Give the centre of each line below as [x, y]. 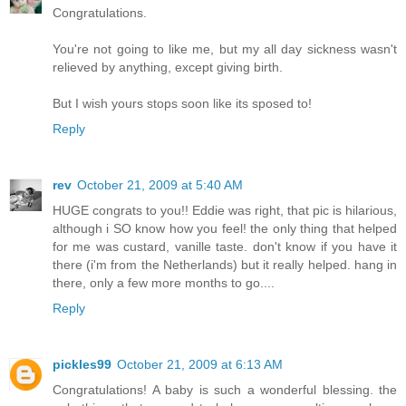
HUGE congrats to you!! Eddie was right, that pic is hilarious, [225, 211]
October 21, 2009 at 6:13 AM [200, 365]
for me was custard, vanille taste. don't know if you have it [225, 247]
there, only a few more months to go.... [164, 283]
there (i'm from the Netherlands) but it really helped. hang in [225, 265]
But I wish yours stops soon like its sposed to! [182, 104]
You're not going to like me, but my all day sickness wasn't [225, 49]
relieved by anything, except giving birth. [168, 68]
